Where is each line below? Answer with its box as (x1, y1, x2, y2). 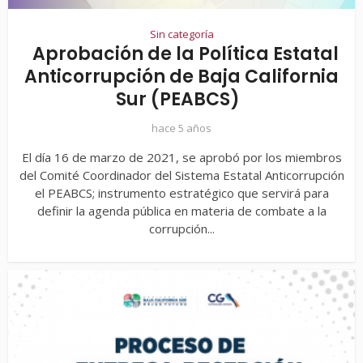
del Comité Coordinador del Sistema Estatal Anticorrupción (19, 167, 344, 184)
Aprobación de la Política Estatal (32, 41, 339, 67)
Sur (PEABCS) (115, 87, 240, 113)
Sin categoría (149, 27, 214, 42)
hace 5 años (152, 121, 211, 136)
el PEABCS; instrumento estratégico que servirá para (34, 185, 329, 202)
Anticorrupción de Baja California (24, 64, 339, 90)
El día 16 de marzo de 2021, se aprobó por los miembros (21, 149, 342, 166)
